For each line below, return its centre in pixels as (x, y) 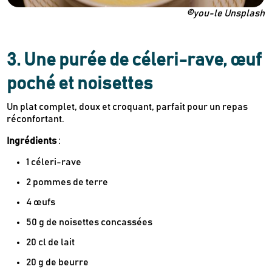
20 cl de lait (51, 243)
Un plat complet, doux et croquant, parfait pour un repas (127, 107)
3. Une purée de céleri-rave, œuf (134, 60)
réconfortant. (36, 119)
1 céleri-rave (54, 162)
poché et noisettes (80, 84)
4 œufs (41, 202)
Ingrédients (32, 141)
